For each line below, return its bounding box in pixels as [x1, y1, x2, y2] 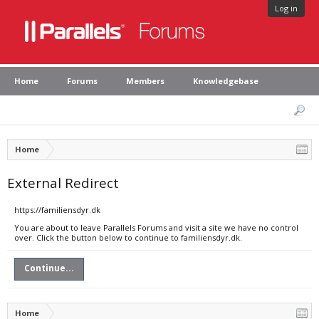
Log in [275, 3, 298, 14]
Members [126, 75, 164, 86]
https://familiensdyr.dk [14, 204, 100, 215]
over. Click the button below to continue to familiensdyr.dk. [14, 232, 242, 243]
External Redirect [7, 174, 119, 192]
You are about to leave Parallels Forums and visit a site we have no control [14, 222, 298, 233]
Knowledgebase [193, 75, 258, 86]
